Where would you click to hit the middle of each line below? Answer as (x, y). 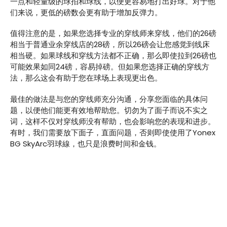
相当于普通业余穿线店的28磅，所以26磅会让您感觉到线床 (110, 45)
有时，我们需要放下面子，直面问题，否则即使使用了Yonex (113, 132)
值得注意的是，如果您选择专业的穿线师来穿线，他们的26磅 (113, 33)
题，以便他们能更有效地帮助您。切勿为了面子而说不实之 (109, 110)
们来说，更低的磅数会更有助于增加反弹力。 (86, 12)
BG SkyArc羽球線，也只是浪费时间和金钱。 (86, 143)
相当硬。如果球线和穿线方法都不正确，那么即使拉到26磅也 (113, 56)
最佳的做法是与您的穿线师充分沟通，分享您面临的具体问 (109, 99)
